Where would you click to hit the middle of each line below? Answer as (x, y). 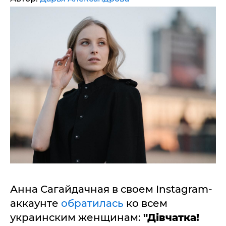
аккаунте (36, 204)
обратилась (92, 204)
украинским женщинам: (77, 218)
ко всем (146, 204)
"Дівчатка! (171, 218)
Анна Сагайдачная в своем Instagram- (111, 189)
